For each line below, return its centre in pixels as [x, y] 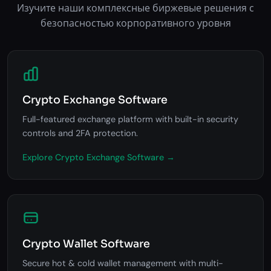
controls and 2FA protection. [80, 133]
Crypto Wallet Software [86, 243]
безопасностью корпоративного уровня [135, 23]
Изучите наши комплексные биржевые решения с [135, 8]
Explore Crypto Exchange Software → [99, 157]
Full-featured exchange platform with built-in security [130, 119]
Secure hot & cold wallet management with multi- [123, 263]
